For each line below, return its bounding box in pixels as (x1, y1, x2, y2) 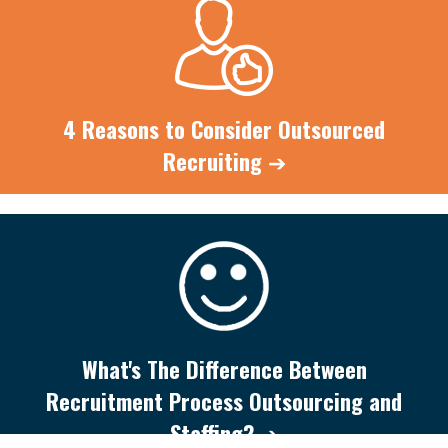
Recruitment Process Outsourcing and (46, 383, 402, 417)
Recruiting (162, 143, 268, 177)
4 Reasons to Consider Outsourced (63, 111, 385, 145)
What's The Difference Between (81, 351, 367, 385)
